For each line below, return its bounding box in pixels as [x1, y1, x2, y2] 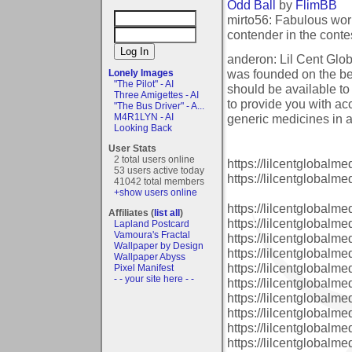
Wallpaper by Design [114, 240, 203, 251]
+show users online [114, 186, 197, 198]
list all [154, 207, 180, 218]
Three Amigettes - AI [114, 89, 199, 101]
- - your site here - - [114, 273, 194, 284]
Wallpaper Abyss [114, 251, 185, 262]
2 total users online [114, 153, 195, 165]
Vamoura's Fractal [114, 229, 190, 240]
